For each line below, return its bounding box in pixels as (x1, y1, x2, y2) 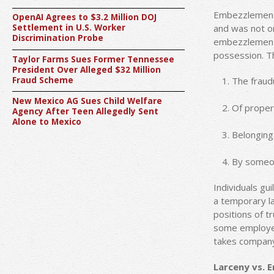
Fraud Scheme (12, 74, 73, 86)
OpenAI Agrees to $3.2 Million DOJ (12, 12, 157, 23)
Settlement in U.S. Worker (12, 22, 125, 34)
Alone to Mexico (12, 116, 81, 127)
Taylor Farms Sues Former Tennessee (12, 53, 174, 65)
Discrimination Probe (12, 32, 103, 44)
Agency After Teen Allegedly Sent (12, 105, 158, 117)
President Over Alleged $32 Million (12, 64, 161, 75)
